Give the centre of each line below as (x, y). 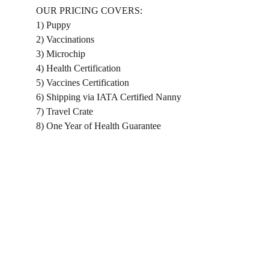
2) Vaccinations (65, 39)
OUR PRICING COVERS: (89, 11)
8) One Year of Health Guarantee (98, 126)
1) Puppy (53, 25)
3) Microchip (61, 54)
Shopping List (67, 243)
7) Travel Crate (65, 111)
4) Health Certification (78, 68)
